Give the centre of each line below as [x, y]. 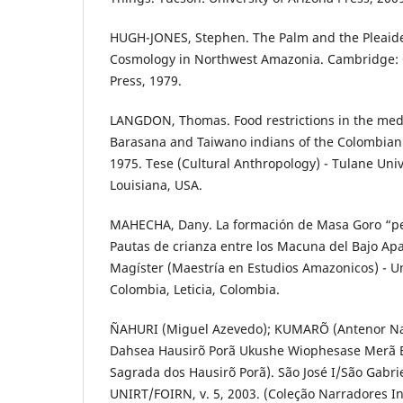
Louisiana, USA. [156, 185]
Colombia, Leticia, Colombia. [195, 290]
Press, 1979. [146, 81]
